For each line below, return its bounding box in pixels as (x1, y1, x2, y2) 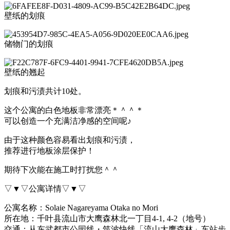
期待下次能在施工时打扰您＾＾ (4, 165, 119, 174)
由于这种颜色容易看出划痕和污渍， (4, 135, 136, 144)
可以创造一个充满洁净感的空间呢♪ (4, 116, 131, 125)
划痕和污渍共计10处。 (4, 86, 86, 95)
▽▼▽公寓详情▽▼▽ (4, 184, 86, 193)
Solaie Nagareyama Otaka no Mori (45, 203, 158, 212)
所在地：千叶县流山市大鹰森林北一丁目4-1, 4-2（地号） (4, 214, 210, 223)
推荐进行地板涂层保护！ (4, 146, 94, 155)
